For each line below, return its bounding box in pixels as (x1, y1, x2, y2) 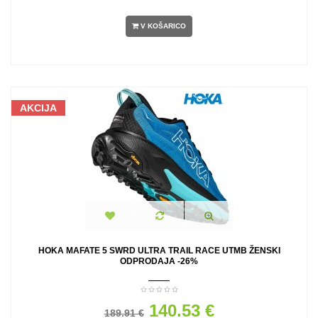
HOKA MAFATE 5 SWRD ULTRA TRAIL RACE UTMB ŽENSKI (38, 246, 280, 256)
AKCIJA (20, 102, 57, 114)
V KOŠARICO (141, 22, 186, 31)
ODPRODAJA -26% (120, 256, 198, 266)
